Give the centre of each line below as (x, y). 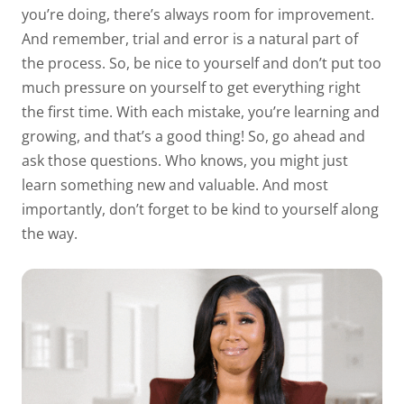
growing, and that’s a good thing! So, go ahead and (193, 136)
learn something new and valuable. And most (175, 184)
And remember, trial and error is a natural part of (190, 38)
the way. (50, 233)
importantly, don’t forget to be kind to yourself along (200, 209)
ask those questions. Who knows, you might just (185, 160)
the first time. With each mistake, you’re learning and (201, 111)
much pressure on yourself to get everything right (191, 87)
